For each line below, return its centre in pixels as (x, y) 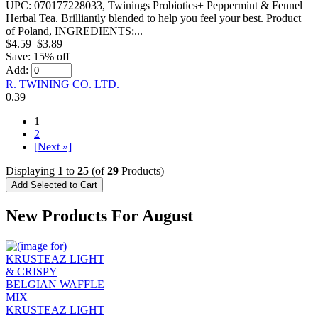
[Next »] (53, 146)
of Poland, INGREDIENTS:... (74, 31)
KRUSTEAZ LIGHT (55, 309)
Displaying (32, 170)
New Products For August (99, 215)
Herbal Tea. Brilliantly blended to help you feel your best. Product (153, 18)
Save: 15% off (38, 56)
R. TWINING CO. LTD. (62, 84)
